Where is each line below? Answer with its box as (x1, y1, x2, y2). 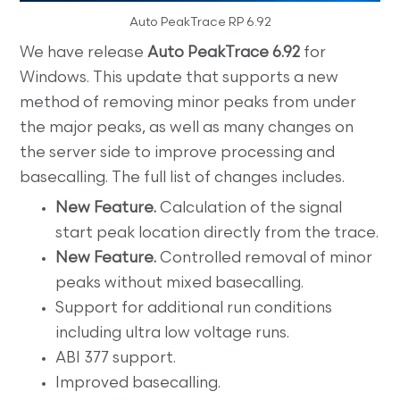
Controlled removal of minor (156, 251, 373, 267)
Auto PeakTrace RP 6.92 (129, 16, 271, 30)
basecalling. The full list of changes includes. (20, 171, 346, 187)
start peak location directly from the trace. (55, 226, 379, 242)
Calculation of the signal (156, 201, 343, 217)
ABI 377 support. (55, 351, 177, 367)
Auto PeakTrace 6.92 (147, 46, 301, 62)
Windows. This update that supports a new (20, 71, 339, 87)
